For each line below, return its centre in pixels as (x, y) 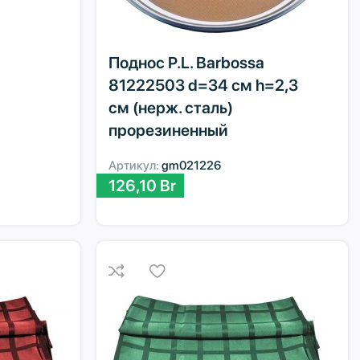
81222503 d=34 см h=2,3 (204, 85)
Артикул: (135, 165)
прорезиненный (169, 130)
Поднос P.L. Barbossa (187, 62)
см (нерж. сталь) (171, 107)
